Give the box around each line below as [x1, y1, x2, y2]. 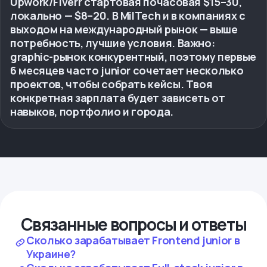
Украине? [26, 247, 76, 261]
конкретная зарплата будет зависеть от [10, 91, 225, 105]
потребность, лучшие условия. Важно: [10, 36, 215, 50]
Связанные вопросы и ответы [20, 213, 247, 235]
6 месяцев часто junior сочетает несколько [10, 63, 244, 77]
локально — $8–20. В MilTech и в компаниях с [10, 8, 246, 23]
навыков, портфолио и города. [10, 104, 173, 119]
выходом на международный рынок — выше [10, 22, 238, 36]
